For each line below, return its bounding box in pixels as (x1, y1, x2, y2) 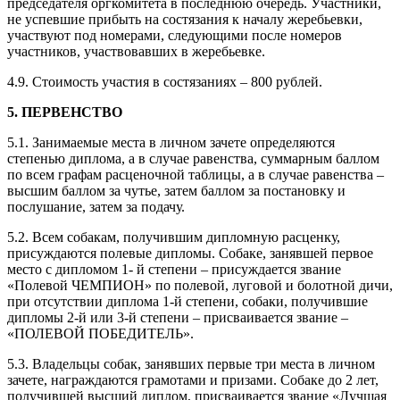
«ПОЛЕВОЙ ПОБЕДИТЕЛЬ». (7, 326, 194, 342)
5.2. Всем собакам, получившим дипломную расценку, (7, 229, 340, 246)
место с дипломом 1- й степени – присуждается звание (7, 262, 341, 278)
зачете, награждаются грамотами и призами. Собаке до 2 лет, (7, 372, 379, 388)
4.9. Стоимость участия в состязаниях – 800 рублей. (7, 74, 322, 90)
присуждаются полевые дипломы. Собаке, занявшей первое (7, 246, 373, 262)
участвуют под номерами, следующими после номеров (7, 28, 342, 44)
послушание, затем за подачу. (7, 199, 185, 215)
